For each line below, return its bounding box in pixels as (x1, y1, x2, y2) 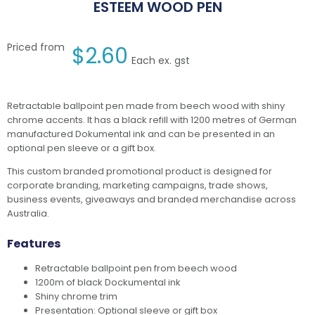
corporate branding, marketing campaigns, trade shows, (7, 179, 268, 193)
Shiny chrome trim (35, 290, 117, 304)
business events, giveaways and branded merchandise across (7, 193, 296, 207)
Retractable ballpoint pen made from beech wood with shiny (7, 99, 285, 113)
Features (7, 236, 60, 252)
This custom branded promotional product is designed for (7, 165, 272, 179)
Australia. (7, 207, 49, 221)
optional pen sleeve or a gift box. (7, 141, 156, 155)
